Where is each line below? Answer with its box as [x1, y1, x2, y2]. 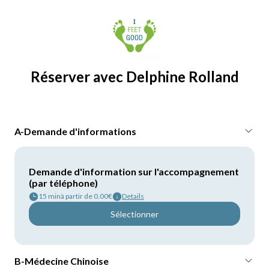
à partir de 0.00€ [61, 192, 112, 201]
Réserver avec [30, 68, 126, 85]
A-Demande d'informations [14, 125, 136, 137]
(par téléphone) [29, 177, 98, 189]
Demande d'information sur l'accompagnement [29, 166, 239, 177]
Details [122, 192, 144, 201]
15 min [38, 192, 61, 201]
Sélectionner [110, 208, 159, 219]
